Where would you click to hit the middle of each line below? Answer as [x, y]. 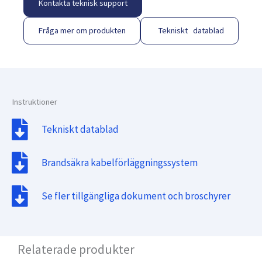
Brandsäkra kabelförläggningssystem [120, 163]
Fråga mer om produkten [82, 30]
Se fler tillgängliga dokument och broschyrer [136, 196]
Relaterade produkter [76, 249]
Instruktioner [35, 101]
